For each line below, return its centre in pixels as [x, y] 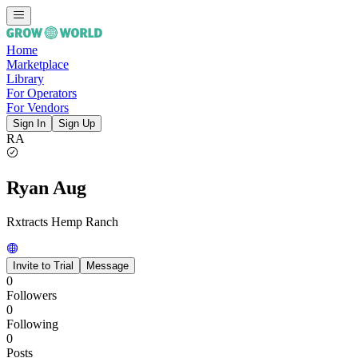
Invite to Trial [43, 265]
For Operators [42, 93]
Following [32, 324]
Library [25, 79]
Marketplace [38, 64]
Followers [32, 295]
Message [107, 265]
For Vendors [38, 107]
